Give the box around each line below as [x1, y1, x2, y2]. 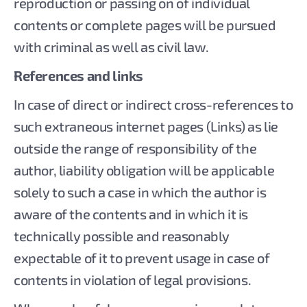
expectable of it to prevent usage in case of [14, 249, 270, 266]
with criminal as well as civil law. [14, 38, 210, 55]
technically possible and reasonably [14, 228, 230, 244]
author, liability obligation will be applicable [14, 162, 275, 178]
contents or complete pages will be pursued [14, 16, 276, 33]
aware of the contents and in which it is [14, 206, 249, 222]
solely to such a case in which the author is [14, 184, 267, 200]
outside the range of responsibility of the [14, 140, 257, 156]
